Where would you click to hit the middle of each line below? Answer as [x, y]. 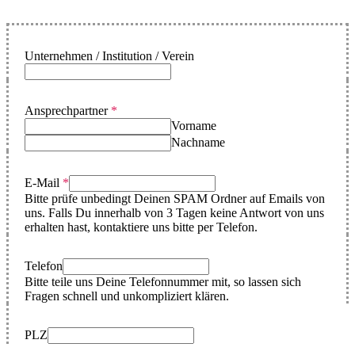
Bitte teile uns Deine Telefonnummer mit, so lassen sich [163, 282]
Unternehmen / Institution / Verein [109, 56]
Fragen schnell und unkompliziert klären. [127, 296]
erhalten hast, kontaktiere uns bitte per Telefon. [141, 227]
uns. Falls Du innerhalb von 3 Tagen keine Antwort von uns [174, 213]
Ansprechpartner [68, 111]
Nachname [198, 143]
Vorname [194, 126]
